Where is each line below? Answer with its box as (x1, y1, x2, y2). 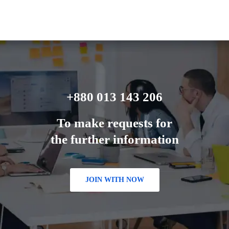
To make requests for (57, 116, 172, 130)
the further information (50, 132, 179, 146)
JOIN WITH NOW (85, 175, 144, 184)
